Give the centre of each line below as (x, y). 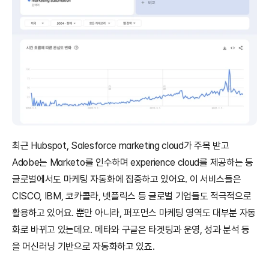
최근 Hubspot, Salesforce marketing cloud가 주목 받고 (121, 146)
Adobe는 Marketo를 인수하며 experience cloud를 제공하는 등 (133, 163)
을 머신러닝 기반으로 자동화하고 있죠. (83, 247)
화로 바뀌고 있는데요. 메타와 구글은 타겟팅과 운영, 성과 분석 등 (131, 230)
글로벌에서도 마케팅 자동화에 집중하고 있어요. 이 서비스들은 (127, 180)
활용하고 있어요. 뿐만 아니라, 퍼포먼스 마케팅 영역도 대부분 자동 (134, 213)
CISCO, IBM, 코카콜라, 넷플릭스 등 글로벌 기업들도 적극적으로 (132, 196)
